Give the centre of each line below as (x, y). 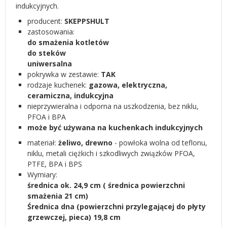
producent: (46, 21)
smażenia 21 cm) (58, 196)
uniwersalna (50, 64)
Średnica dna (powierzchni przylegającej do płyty (117, 206)
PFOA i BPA (48, 117)
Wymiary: (42, 175)
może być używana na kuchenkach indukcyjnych (115, 127)
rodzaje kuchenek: (58, 85)
